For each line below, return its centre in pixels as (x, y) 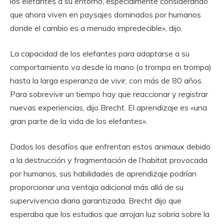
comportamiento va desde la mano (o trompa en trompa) (111, 67)
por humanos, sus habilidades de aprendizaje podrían (103, 173)
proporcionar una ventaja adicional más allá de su (97, 187)
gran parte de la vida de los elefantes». (79, 121)
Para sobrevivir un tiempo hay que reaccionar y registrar (109, 94)
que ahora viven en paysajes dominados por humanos (105, 14)
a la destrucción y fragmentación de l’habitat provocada (109, 160)
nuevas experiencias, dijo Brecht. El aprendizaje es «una (108, 107)
